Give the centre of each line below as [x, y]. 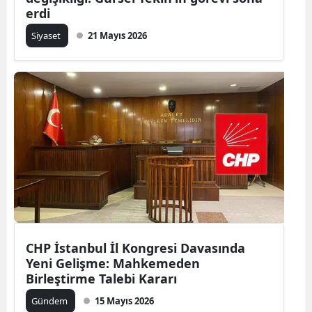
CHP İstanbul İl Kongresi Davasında [135, 248]
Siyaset [47, 35]
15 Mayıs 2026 [124, 301]
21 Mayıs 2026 [117, 35]
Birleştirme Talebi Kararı [101, 278]
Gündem [50, 301]
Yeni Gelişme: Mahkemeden [113, 263]
